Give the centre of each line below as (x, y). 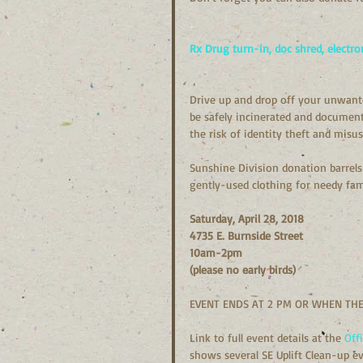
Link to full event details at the (267, 337)
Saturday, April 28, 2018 (247, 218)
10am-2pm (216, 252)
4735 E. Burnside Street (246, 235)
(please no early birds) (243, 269)
